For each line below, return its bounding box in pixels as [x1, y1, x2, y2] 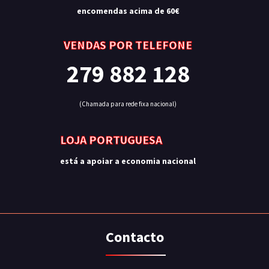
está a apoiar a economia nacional [60, 156, 196, 166]
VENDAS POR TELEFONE [64, 37, 192, 52]
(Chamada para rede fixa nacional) [79, 100, 177, 108]
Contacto [105, 228, 164, 246]
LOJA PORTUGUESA [60, 132, 162, 147]
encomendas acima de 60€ [76, 5, 180, 16]
